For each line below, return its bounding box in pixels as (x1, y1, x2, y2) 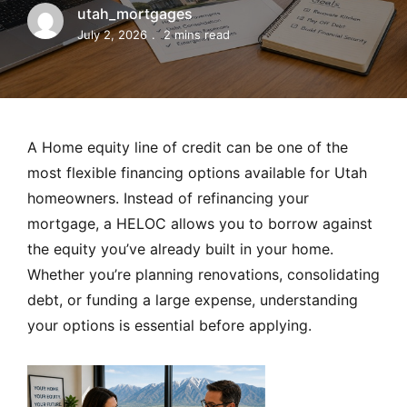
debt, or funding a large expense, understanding (27, 290, 358, 309)
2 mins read (164, 26, 230, 42)
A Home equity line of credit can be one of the (27, 137, 348, 156)
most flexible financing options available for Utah (27, 163, 367, 182)
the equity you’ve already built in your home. (27, 239, 333, 258)
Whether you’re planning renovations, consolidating (27, 264, 380, 283)
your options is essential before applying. (27, 315, 312, 334)
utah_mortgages (77, 4, 193, 23)
